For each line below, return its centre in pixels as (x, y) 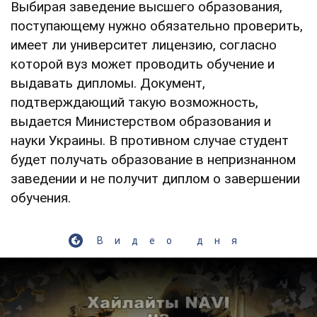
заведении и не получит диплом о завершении (155, 178)
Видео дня (173, 240)
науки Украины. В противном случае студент (150, 140)
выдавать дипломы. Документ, (108, 83)
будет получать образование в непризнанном (153, 159)
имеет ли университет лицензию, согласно (144, 45)
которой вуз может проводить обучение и (143, 64)
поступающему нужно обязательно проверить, (157, 25)
